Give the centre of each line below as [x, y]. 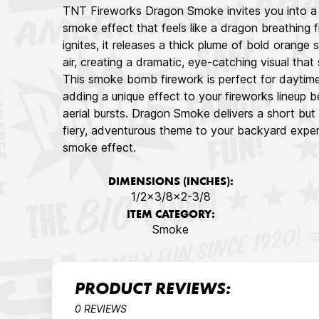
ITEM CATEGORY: [171, 215]
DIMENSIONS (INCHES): [171, 182]
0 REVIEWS [101, 309]
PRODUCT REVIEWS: [153, 291]
